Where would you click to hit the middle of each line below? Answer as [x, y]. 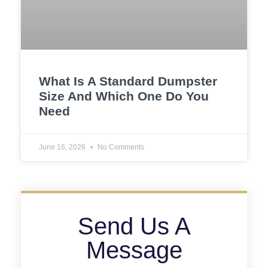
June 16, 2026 [63, 147]
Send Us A [134, 226]
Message [134, 250]
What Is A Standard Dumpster [128, 81]
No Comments [120, 147]
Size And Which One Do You [124, 96]
